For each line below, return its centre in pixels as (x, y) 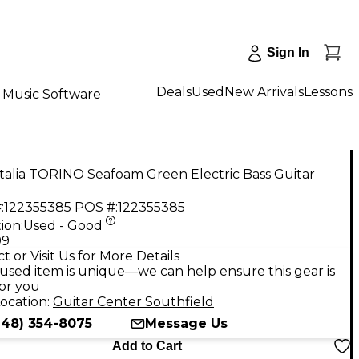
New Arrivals (264, 91)
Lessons (328, 91)
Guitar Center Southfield (133, 301)
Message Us (186, 323)
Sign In (288, 52)
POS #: (96, 207)
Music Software (52, 94)
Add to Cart (147, 345)
